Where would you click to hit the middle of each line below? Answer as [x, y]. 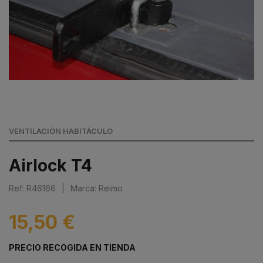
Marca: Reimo [97, 188]
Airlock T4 [50, 165]
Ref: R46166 [32, 188]
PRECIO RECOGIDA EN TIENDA [72, 247]
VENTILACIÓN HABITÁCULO [61, 131]
